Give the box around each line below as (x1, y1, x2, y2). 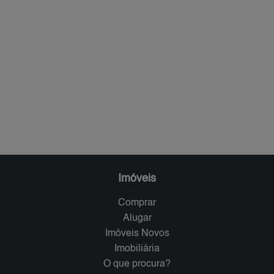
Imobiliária (114, 244, 160, 254)
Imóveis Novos (105, 229, 169, 239)
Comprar (118, 198, 156, 209)
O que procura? (103, 259, 171, 270)
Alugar (122, 213, 152, 224)
